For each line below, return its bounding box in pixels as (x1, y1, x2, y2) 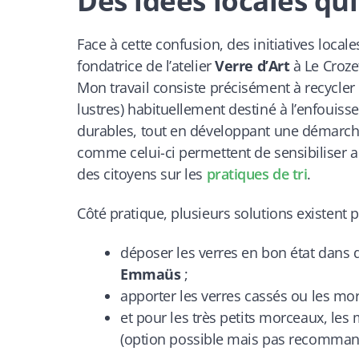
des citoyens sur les (77, 164, 207, 184)
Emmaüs (120, 264, 181, 284)
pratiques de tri (206, 164, 308, 184)
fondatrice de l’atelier (77, 56, 216, 76)
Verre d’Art (215, 56, 290, 76)
